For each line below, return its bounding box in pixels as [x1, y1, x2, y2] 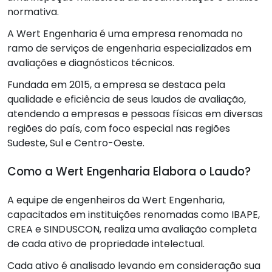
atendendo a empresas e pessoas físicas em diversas [7, 107, 263, 121]
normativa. [7, 5, 59, 19]
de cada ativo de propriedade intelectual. [7, 237, 205, 251]
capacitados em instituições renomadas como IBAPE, [7, 208, 260, 222]
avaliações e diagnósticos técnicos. [7, 56, 174, 70]
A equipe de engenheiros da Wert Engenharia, [7, 193, 225, 208]
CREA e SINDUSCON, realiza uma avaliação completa [7, 222, 257, 237]
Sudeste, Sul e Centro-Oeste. [7, 136, 144, 151]
